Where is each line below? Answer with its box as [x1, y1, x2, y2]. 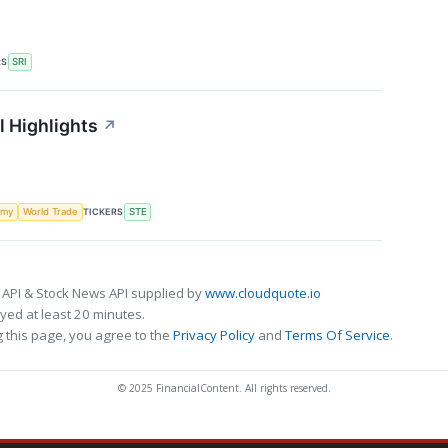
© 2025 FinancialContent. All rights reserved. [117, 381, 331, 396]
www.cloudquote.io [205, 284, 321, 303]
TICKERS [82, 205, 124, 217]
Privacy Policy [173, 326, 255, 345]
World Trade [22, 206, 78, 218]
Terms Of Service [285, 326, 390, 345]
